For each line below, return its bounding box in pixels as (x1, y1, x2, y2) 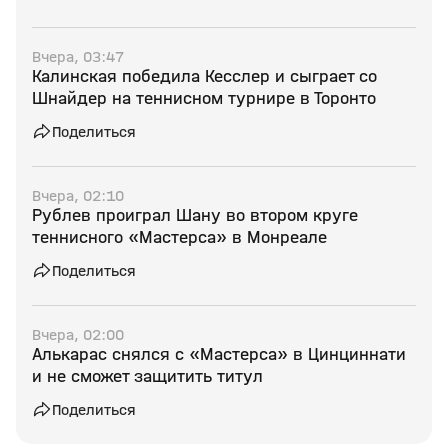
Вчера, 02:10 (32, 186, 124, 205)
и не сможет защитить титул (32, 366, 263, 387)
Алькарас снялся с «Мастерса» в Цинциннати (32, 344, 406, 365)
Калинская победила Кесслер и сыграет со (32, 66, 377, 87)
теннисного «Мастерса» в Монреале (32, 227, 327, 248)
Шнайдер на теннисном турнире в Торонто (32, 88, 376, 109)
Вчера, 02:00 (32, 325, 124, 344)
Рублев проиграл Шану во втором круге (32, 205, 358, 226)
